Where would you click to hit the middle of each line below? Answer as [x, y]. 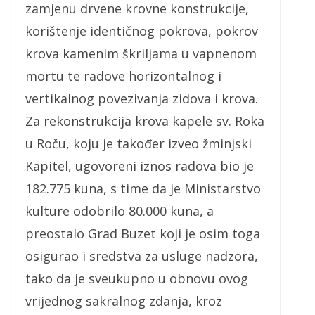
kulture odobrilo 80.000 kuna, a [120, 211]
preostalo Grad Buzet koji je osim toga [143, 234]
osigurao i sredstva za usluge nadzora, [142, 256]
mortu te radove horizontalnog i [123, 76]
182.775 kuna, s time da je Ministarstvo [143, 189]
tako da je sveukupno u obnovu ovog [137, 279]
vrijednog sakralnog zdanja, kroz [124, 301]
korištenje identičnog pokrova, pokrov [142, 31]
